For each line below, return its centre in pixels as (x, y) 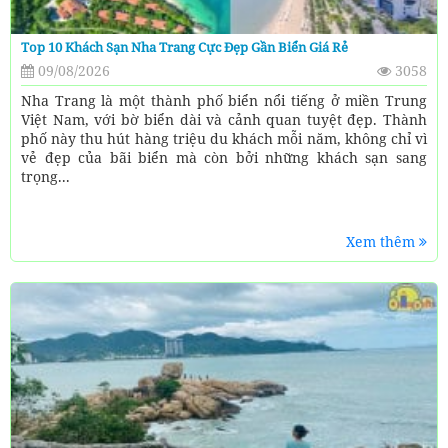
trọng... (45, 177)
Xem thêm (382, 242)
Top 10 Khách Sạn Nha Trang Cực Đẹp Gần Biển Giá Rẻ (184, 47)
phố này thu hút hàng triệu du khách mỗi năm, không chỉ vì (224, 139)
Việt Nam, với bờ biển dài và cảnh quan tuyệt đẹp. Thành (224, 120)
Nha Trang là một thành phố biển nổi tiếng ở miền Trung (224, 101)
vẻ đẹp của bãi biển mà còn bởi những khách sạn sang (224, 158)
